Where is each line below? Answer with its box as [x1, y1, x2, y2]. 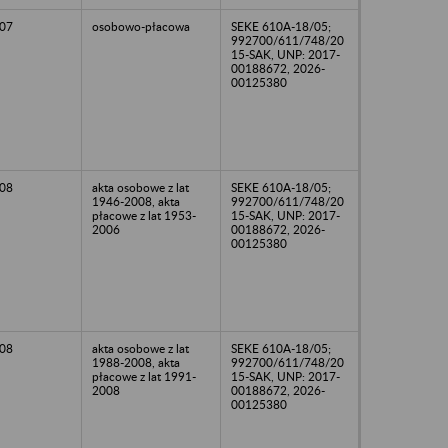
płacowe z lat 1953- [92, 207, 196, 223]
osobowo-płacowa [92, 18, 190, 34]
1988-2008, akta [92, 354, 180, 370]
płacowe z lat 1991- [92, 368, 196, 384]
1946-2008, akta [92, 193, 180, 209]
